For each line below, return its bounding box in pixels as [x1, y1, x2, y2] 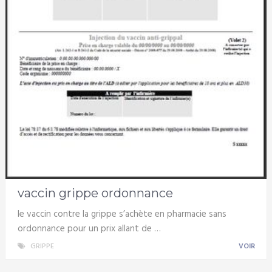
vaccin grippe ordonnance [17, 186, 173, 201]
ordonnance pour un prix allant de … [17, 222, 161, 237]
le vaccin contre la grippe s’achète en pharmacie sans [17, 207, 226, 222]
